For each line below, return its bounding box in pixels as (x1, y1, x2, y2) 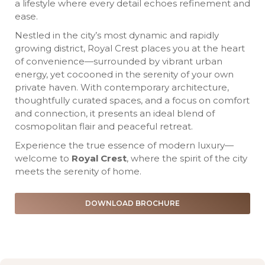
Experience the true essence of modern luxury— (15, 140, 234, 151)
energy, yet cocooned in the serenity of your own (15, 69, 234, 80)
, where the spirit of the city (127, 153, 247, 164)
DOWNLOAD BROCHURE (85, 199, 180, 208)
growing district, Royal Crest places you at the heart (15, 43, 245, 54)
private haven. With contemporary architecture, (15, 82, 229, 93)
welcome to (15, 153, 72, 164)
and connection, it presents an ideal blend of (15, 108, 215, 119)
